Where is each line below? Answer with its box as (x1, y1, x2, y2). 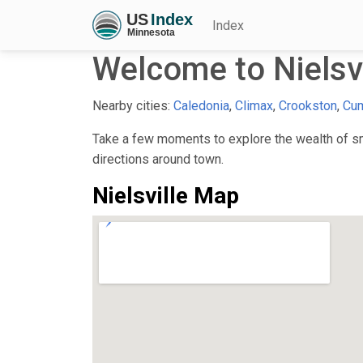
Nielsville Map (92, 181, 239, 209)
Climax (235, 97, 273, 113)
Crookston (279, 97, 337, 113)
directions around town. (92, 151, 224, 167)
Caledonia (173, 97, 229, 113)
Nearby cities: (92, 97, 173, 113)
